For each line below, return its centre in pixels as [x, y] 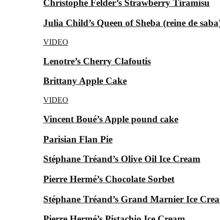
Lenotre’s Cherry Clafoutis [97, 61]
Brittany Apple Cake [85, 81]
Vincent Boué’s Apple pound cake [111, 119]
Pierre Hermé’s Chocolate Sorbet [109, 179]
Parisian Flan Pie [78, 139]
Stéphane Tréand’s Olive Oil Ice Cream [122, 159]
